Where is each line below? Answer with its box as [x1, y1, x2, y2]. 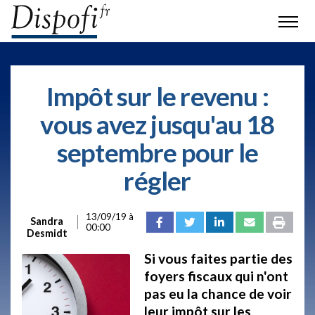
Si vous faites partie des [143, 250, 292, 266]
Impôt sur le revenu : [46, 81, 269, 112]
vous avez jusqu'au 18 [40, 109, 275, 140]
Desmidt [26, 227, 67, 239]
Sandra [30, 215, 63, 227]
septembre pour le [56, 137, 259, 168]
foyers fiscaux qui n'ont [143, 268, 288, 284]
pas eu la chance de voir [143, 285, 292, 302]
